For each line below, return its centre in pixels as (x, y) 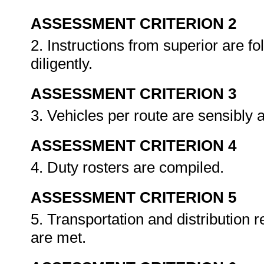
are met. (60, 237)
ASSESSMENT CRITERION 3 (133, 94)
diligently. (64, 64)
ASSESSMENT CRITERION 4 (133, 146)
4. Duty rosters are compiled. (129, 167)
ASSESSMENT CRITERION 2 (133, 24)
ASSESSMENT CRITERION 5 (133, 197)
